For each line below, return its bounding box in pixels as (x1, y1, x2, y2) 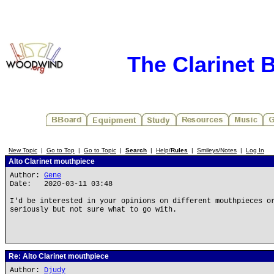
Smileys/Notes (197, 147, 237, 154)
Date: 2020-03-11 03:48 (10, 180, 113, 188)
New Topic (9, 147, 37, 154)
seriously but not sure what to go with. (10, 206, 177, 214)
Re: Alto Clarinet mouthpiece (7, 252, 109, 261)
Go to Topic (84, 147, 116, 154)
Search (125, 147, 147, 154)
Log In (246, 147, 264, 154)
